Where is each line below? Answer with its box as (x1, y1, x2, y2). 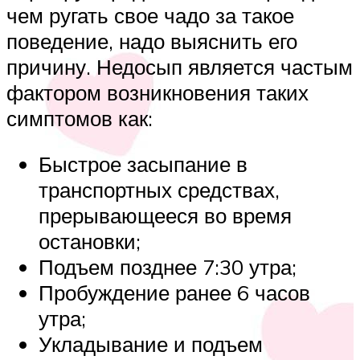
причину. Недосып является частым (6, 53, 353, 80)
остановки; (39, 228, 141, 255)
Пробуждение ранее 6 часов (39, 280, 310, 306)
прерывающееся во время (39, 202, 292, 229)
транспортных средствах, (39, 177, 280, 203)
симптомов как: (6, 104, 153, 131)
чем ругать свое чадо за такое (6, 2, 294, 28)
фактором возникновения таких (6, 79, 309, 105)
